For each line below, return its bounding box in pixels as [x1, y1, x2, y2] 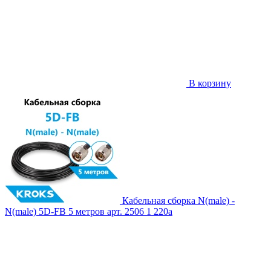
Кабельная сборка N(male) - [122, 195, 235, 206]
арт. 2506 [107, 206, 144, 217]
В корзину [186, 78, 231, 89]
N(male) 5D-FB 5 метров [5, 206, 105, 217]
